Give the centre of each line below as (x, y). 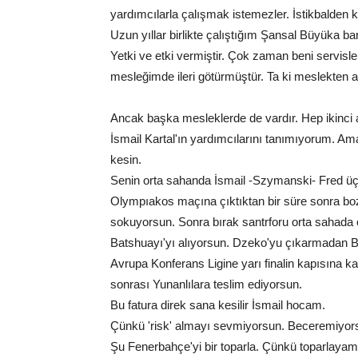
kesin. (126, 160)
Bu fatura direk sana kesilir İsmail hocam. (218, 305)
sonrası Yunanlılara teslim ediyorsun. (206, 284)
